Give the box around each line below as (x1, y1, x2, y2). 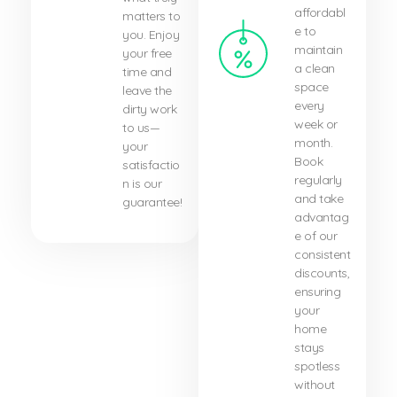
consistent (294, 246, 351, 263)
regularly (294, 172, 342, 189)
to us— (122, 120, 160, 136)
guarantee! (122, 194, 183, 211)
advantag (294, 209, 349, 226)
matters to (122, 8, 181, 25)
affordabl (294, 4, 346, 21)
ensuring (294, 284, 341, 300)
